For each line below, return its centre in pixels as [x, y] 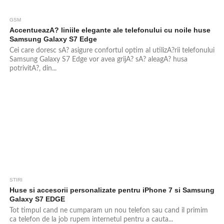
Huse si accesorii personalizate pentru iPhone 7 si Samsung [112, 190]
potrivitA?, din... [33, 68]
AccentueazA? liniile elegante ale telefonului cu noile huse [110, 30]
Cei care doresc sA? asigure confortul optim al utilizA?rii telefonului [112, 50]
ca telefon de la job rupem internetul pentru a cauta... [91, 219]
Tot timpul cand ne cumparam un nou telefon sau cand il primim [108, 210]
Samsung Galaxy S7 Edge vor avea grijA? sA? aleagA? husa [98, 59]
